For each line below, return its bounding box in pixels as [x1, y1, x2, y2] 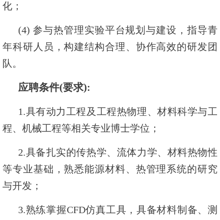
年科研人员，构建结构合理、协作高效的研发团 [2, 41, 218, 52]
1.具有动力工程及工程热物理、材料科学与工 [18, 106, 218, 117]
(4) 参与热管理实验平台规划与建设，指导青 [18, 25, 218, 35]
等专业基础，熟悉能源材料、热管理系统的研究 [2, 164, 218, 174]
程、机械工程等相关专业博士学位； [2, 123, 160, 134]
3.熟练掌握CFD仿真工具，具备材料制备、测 [18, 204, 218, 215]
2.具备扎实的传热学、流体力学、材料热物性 [18, 147, 218, 158]
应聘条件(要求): [18, 82, 90, 93]
